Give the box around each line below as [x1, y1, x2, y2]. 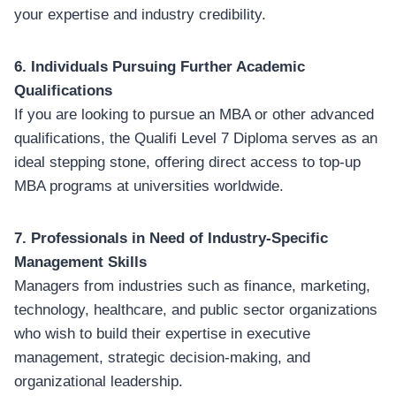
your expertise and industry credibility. [14, 5, 266, 23]
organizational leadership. [14, 372, 183, 390]
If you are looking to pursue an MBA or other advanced [14, 105, 374, 123]
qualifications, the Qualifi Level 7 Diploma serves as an [14, 129, 377, 147]
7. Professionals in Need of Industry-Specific [14, 229, 328, 247]
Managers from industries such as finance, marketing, [14, 277, 370, 294]
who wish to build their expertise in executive [14, 324, 310, 342]
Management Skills [14, 253, 147, 270]
